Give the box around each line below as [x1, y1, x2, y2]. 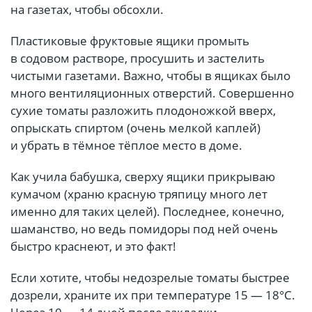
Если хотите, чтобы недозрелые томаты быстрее [10, 270, 290, 286]
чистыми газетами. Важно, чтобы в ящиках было [10, 68, 290, 84]
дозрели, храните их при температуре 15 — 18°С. [10, 287, 295, 304]
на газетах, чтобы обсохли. [10, 1, 164, 18]
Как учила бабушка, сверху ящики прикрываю [10, 169, 275, 185]
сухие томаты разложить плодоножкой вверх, [10, 102, 276, 119]
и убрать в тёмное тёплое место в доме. [10, 137, 242, 154]
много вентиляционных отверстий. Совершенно [10, 85, 294, 102]
